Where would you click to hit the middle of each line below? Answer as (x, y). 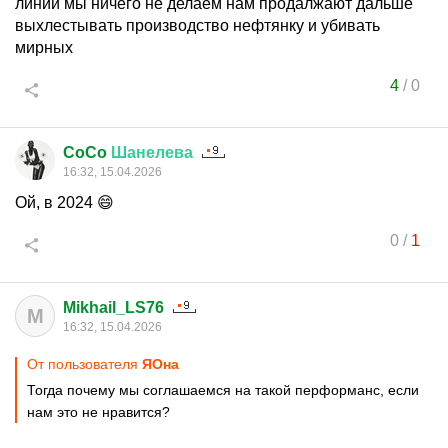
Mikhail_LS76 (113, 307)
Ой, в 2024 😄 (64, 202)
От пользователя (84, 364)
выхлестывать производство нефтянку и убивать (197, 25)
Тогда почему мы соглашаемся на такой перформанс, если (223, 390)
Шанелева (152, 152)
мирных (44, 47)
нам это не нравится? (98, 412)
